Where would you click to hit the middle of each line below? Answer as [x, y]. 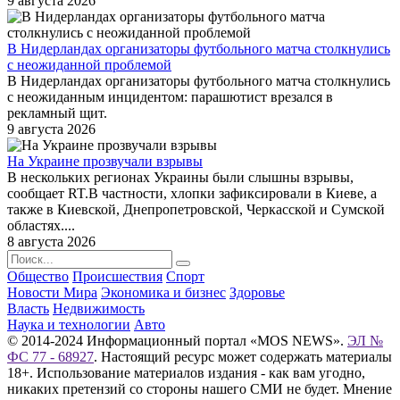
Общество [38, 277]
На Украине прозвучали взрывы [105, 162]
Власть [28, 309]
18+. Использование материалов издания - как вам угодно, [186, 373]
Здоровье [257, 293]
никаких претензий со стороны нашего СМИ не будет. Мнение [200, 389]
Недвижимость [99, 309]
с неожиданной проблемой [89, 65]
